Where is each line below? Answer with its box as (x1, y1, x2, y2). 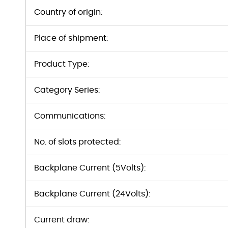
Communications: (34, 112, 105, 120)
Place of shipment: (34, 34, 108, 42)
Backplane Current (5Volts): (34, 164, 146, 172)
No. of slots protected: (34, 138, 121, 146)
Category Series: (34, 86, 100, 94)
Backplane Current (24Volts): (34, 190, 150, 198)
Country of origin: (34, 8, 102, 16)
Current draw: (34, 216, 89, 224)
